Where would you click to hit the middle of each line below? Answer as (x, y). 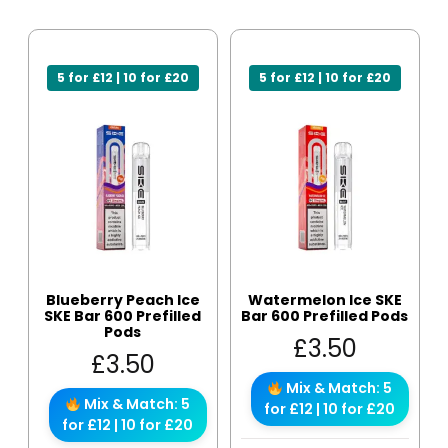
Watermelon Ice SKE (324, 300)
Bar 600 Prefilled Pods (325, 316)
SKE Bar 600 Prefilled (123, 316)
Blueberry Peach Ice (122, 300)
